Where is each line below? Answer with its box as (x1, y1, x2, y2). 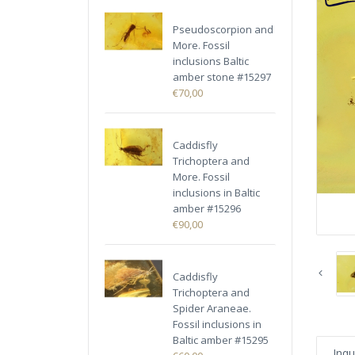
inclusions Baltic (173, 54, 250, 69)
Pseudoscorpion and (173, 22, 274, 37)
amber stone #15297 (173, 70, 272, 85)
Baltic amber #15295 (173, 333, 269, 348)
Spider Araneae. (173, 301, 252, 316)
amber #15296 (173, 201, 242, 216)
